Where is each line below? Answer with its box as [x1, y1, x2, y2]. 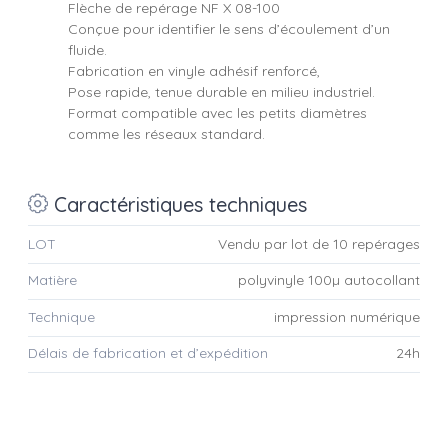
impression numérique [274, 307, 420, 326]
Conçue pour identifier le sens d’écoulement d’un [68, 20, 390, 38]
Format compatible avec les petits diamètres [68, 104, 367, 122]
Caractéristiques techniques [48, 192, 307, 217]
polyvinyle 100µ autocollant [238, 271, 420, 290]
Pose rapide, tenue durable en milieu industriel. [68, 83, 375, 101]
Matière [28, 271, 77, 290]
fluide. [68, 41, 107, 59]
